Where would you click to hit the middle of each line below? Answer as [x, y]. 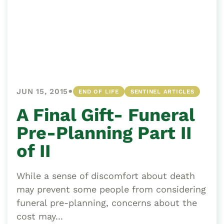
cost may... [40, 216]
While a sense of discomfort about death [106, 176]
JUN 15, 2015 [42, 92]
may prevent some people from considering [111, 189]
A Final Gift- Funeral [105, 115]
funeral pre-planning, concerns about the [107, 203]
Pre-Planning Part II [104, 133]
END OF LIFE [99, 92]
